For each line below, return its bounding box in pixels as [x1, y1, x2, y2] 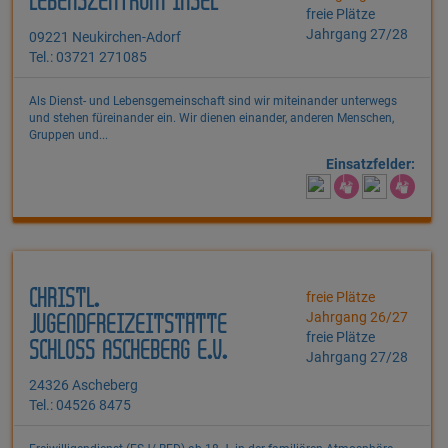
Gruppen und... [29, 128, 108, 143]
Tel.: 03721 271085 [29, 49, 147, 66]
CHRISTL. [29, 288, 99, 312]
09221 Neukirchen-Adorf [29, 29, 181, 46]
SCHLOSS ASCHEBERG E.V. [29, 340, 227, 364]
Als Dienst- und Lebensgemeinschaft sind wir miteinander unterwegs [29, 94, 397, 109]
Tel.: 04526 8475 [29, 397, 131, 414]
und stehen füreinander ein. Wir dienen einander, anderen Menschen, [29, 111, 394, 126]
